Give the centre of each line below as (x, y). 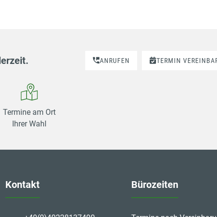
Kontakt (23, 185)
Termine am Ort (30, 112)
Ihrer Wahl (30, 124)
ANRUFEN (115, 60)
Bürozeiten (155, 185)
